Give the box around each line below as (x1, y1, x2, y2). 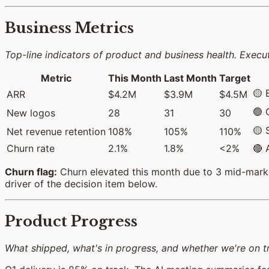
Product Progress (5, 212, 138, 230)
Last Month (164, 71, 217, 84)
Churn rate (7, 142, 55, 154)
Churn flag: (5, 165, 57, 178)
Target (219, 71, 250, 84)
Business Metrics (5, 19, 134, 37)
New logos (7, 106, 55, 119)
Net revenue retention (7, 125, 106, 138)
